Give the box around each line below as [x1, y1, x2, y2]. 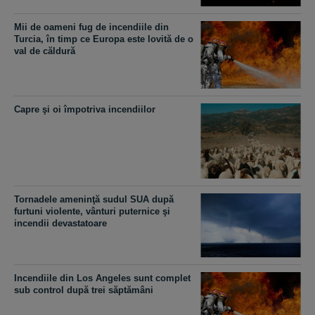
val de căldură [14, 46, 75, 57]
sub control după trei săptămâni [14, 285, 153, 296]
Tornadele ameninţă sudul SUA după [14, 194, 174, 205]
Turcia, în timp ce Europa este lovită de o [14, 34, 193, 45]
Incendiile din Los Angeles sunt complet [14, 273, 191, 284]
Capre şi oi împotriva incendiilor [14, 104, 155, 115]
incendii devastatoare [14, 218, 107, 229]
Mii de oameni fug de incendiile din [14, 22, 169, 33]
